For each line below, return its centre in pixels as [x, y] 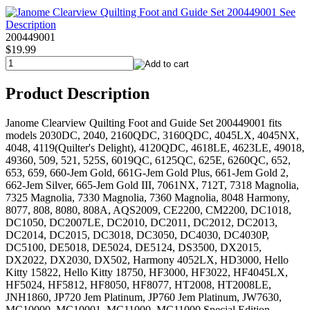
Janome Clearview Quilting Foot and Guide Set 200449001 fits [144, 123]
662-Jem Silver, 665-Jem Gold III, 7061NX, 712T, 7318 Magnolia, [152, 185]
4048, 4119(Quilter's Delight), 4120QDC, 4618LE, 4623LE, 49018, [155, 148]
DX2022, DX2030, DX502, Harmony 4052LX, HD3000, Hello [147, 260]
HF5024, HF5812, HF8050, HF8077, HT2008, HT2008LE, [138, 285]
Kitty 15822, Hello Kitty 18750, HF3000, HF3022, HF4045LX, [147, 273]
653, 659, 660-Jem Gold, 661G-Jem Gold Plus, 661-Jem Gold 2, [147, 173]
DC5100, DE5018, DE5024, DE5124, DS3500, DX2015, [134, 248]
